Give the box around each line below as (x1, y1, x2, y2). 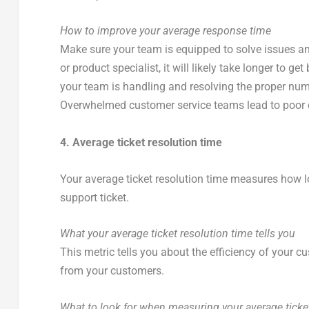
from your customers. (59, 264, 164, 278)
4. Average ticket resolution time (59, 136, 222, 150)
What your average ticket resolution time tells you (59, 227, 295, 241)
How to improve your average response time (59, 24, 271, 38)
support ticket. (59, 190, 129, 204)
